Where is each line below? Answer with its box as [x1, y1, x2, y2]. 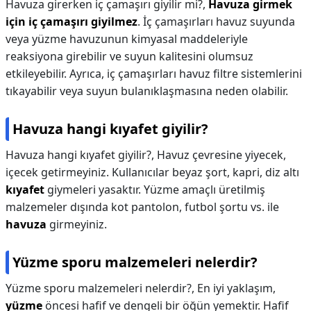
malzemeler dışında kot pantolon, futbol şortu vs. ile [6, 199, 279, 215]
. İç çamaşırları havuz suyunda [137, 14, 295, 29]
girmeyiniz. [47, 217, 107, 232]
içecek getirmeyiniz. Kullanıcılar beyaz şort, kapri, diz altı [6, 165, 299, 180]
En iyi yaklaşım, [197, 280, 276, 296]
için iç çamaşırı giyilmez [6, 14, 137, 29]
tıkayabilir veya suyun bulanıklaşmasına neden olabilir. [6, 83, 288, 99]
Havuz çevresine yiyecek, [157, 147, 286, 162]
